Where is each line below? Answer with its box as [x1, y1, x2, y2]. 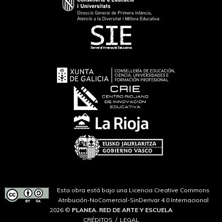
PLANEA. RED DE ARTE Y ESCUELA [72, 206, 172, 214]
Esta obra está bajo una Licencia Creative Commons [57, 186, 210, 194]
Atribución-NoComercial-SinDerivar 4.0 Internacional [58, 196, 209, 204]
